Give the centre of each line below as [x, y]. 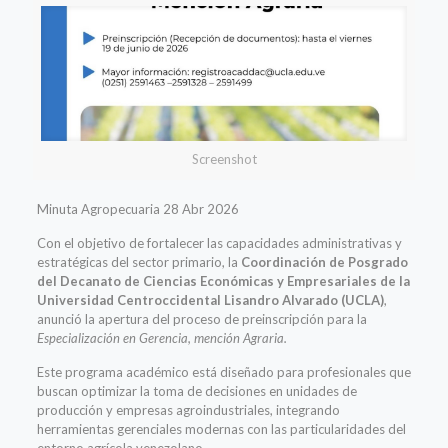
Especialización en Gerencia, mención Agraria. [161, 338]
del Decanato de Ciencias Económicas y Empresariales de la [223, 281]
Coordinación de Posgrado [324, 262]
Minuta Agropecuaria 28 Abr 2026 [137, 209]
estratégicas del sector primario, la [138, 262]
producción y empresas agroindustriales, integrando [188, 410]
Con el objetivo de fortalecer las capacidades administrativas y [219, 243]
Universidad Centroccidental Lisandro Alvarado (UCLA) [210, 300]
